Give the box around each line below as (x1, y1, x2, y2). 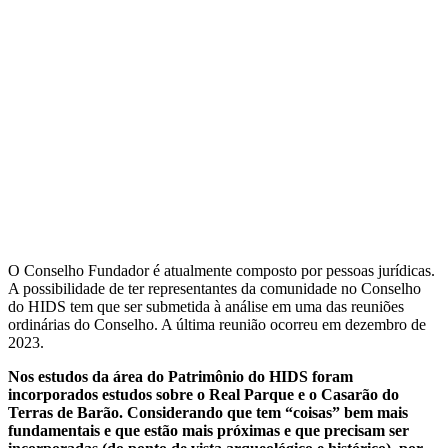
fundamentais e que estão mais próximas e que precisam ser (8, 421, 409, 439)
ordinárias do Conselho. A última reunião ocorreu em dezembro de (8, 315, 426, 333)
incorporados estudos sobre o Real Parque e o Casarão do (8, 385, 399, 403)
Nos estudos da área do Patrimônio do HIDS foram (8, 367, 353, 385)
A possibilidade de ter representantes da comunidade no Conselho (8, 279, 421, 297)
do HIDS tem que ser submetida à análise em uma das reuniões (8, 297, 404, 315)
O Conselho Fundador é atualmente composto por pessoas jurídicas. (8, 261, 435, 279)
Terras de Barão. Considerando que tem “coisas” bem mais (8, 403, 408, 421)
